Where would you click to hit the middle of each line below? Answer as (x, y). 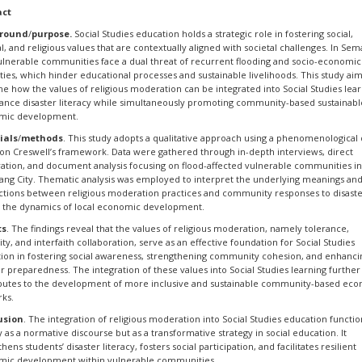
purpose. (53, 34)
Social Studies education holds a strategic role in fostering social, (214, 34)
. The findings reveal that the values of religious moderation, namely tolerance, (178, 228)
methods (42, 138)
